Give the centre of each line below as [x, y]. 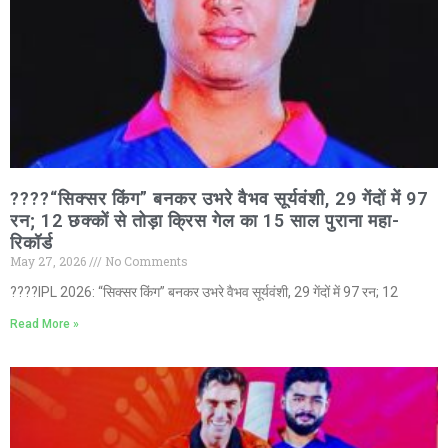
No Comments [145, 261]
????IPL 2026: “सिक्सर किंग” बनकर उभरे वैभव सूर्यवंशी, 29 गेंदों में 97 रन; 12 [204, 292]
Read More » [44, 324]
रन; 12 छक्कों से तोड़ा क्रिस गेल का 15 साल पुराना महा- [205, 221]
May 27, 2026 [49, 261]
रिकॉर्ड [31, 243]
